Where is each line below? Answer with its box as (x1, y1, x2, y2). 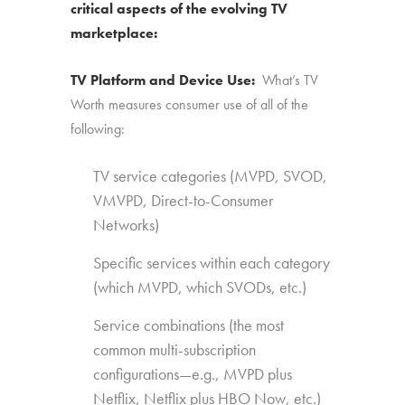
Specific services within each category (93, 252, 331, 273)
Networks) (93, 214, 160, 235)
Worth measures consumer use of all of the (71, 95, 309, 114)
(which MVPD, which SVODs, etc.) (93, 277, 307, 297)
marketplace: (71, 24, 158, 42)
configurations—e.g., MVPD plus (93, 363, 293, 384)
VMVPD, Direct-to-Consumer (93, 190, 274, 211)
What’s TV (262, 71, 319, 89)
